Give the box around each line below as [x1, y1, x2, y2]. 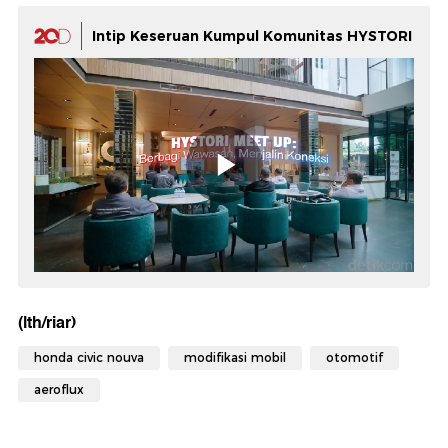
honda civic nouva [34, 350, 144, 366]
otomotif [326, 350, 383, 366]
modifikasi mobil [184, 350, 286, 366]
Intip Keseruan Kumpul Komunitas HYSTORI [92, 27, 412, 46]
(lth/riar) [18, 309, 76, 337]
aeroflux [34, 382, 84, 398]
